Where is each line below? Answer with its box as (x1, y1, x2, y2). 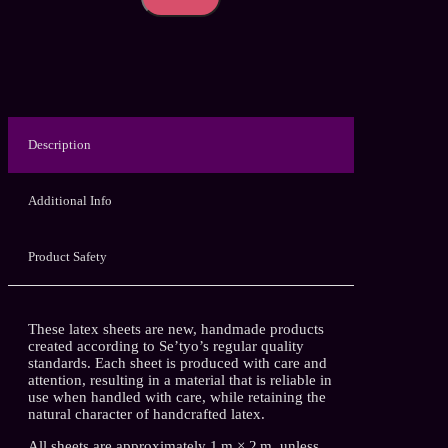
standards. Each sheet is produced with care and (28, 354, 327, 371)
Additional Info (28, 192, 112, 208)
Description (28, 136, 91, 152)
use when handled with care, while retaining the (28, 388, 326, 405)
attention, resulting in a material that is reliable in (28, 371, 332, 388)
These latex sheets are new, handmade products (28, 320, 324, 337)
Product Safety (28, 248, 107, 264)
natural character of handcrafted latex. (28, 405, 265, 422)
